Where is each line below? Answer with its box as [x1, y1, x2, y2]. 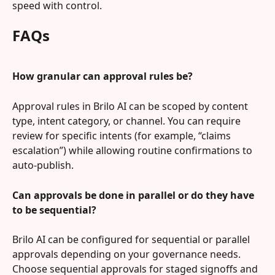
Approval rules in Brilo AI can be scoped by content [12, 99, 250, 114]
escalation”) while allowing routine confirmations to [12, 144, 255, 158]
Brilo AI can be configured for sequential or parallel [12, 233, 252, 247]
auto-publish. [12, 158, 74, 172]
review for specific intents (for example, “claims [12, 129, 233, 143]
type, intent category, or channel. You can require [12, 114, 243, 128]
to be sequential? [12, 203, 96, 217]
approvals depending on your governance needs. [12, 247, 243, 261]
